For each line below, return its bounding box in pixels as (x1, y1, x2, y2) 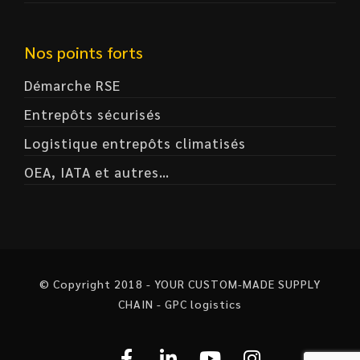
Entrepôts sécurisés (24, 105, 162, 123)
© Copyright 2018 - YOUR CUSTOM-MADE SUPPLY (39, 276, 321, 291)
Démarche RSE (24, 76, 121, 94)
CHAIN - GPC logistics (118, 297, 242, 311)
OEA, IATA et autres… (24, 163, 170, 181)
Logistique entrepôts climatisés (24, 134, 246, 152)
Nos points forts (24, 42, 143, 63)
